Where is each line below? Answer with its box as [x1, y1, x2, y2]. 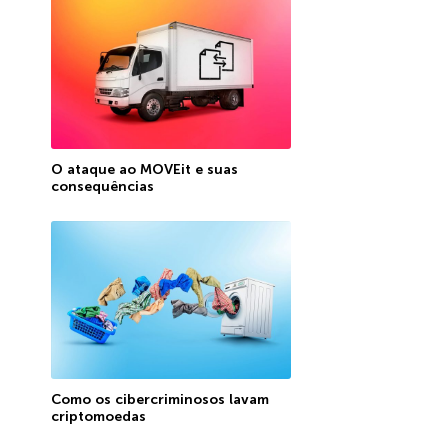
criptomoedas [50, 407, 146, 425]
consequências [50, 177, 154, 195]
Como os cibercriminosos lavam [50, 390, 269, 408]
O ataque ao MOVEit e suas [50, 160, 238, 178]
